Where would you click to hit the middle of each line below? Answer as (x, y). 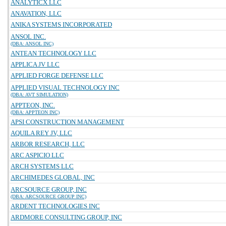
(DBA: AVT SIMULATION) (39, 95)
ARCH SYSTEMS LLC (42, 166)
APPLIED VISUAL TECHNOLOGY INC (65, 88)
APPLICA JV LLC (35, 64)
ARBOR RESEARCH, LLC (48, 144)
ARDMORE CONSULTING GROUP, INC (66, 217)
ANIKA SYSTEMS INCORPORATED (61, 24)
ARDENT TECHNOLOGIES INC (55, 206)
